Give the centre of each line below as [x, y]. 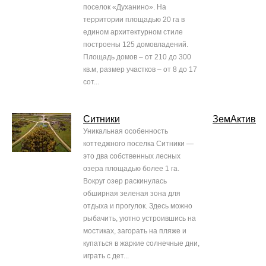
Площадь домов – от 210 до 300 [137, 57]
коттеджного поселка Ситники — [138, 144]
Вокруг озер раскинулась [125, 181]
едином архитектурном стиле [133, 32]
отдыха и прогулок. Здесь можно [138, 206]
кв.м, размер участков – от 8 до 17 [140, 70]
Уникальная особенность [126, 132]
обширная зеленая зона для [132, 194]
